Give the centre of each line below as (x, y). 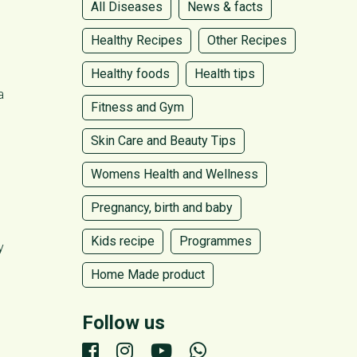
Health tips (225, 73)
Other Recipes (247, 40)
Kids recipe (123, 241)
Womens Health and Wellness (175, 174)
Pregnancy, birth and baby (162, 207)
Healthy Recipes (137, 40)
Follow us (124, 322)
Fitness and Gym (137, 107)
